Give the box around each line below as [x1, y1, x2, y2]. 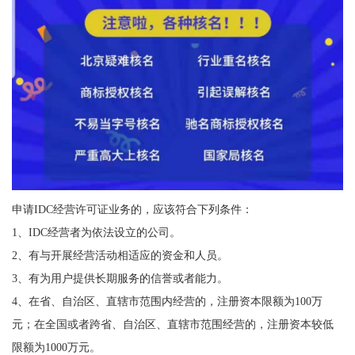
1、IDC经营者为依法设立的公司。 [11, 225, 181, 239]
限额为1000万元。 [11, 340, 101, 353]
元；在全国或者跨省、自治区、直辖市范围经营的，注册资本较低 [11, 317, 334, 330]
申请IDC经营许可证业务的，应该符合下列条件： [11, 202, 253, 216]
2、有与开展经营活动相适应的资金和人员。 [11, 248, 228, 261]
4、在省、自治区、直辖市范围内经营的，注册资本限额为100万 [11, 294, 323, 307]
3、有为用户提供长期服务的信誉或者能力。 [11, 271, 228, 284]
